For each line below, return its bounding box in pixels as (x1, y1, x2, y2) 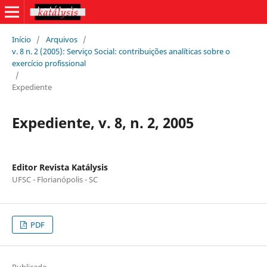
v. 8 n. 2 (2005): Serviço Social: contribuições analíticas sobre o (11, 45, 230, 57)
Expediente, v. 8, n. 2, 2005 (11, 112, 194, 132)
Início (11, 33, 31, 45)
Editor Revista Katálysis (11, 161, 108, 173)
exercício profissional (11, 57, 86, 69)
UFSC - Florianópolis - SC (11, 173, 98, 185)
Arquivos (45, 33, 77, 45)
